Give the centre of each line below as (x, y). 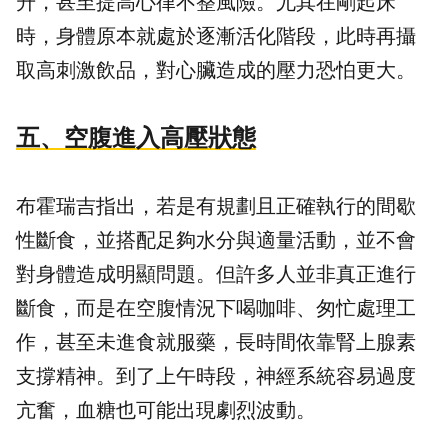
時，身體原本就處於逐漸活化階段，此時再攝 (216, 36)
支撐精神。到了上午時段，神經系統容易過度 (216, 376)
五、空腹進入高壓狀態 (136, 138)
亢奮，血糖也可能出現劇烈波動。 (166, 410)
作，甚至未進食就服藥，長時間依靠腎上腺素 (216, 342)
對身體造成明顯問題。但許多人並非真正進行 (216, 274)
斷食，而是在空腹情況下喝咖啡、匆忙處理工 (216, 308)
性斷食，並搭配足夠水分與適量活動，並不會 (216, 240)
